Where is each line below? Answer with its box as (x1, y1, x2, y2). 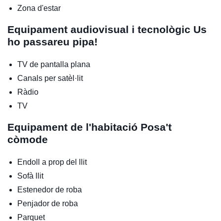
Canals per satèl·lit (17, 74, 83, 82)
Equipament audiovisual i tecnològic (7, 23, 193, 35)
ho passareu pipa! (7, 36, 98, 47)
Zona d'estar (17, 3, 61, 12)
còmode (7, 133, 48, 145)
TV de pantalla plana (17, 60, 90, 69)
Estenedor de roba (17, 185, 82, 194)
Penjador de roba (17, 199, 78, 208)
